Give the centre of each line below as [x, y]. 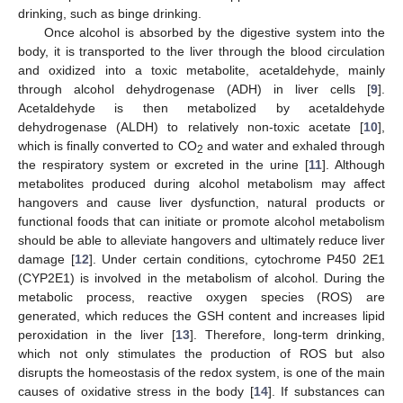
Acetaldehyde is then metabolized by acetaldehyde [201, 107]
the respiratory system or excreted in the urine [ [164, 164]
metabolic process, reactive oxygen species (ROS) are [201, 296]
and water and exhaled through [294, 145]
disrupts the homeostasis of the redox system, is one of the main [201, 372]
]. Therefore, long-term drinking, [287, 334]
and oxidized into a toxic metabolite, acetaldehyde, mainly [201, 70]
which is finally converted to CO [107, 145]
